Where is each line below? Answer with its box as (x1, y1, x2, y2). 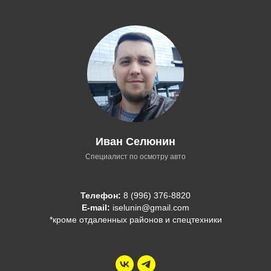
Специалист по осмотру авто (85, 152, 186, 161)
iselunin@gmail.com (110, 203, 189, 212)
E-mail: (82, 203, 110, 212)
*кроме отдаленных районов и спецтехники (49, 215, 222, 224)
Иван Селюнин (96, 135, 175, 148)
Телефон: (80, 191, 121, 200)
